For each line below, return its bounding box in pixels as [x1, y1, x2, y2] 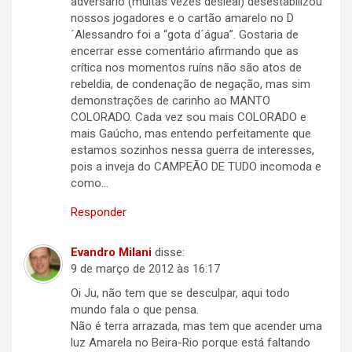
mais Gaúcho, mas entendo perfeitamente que [71, 126, 311, 141]
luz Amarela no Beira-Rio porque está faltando [71, 335, 310, 350]
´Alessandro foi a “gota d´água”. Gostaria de [71, 27, 299, 42]
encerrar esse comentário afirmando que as [71, 44, 299, 59]
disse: [155, 245, 185, 260]
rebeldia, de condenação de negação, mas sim [71, 77, 310, 92]
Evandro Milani [71, 245, 152, 260]
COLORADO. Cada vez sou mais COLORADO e [71, 110, 306, 125]
